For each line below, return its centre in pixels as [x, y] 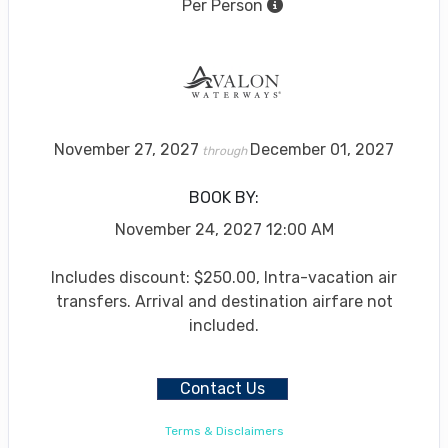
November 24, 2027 [188, 229]
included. [224, 325]
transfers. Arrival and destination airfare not [224, 301]
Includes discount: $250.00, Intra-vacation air [224, 277]
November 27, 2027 [126, 149]
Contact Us [222, 388]
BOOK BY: [224, 197]
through [224, 150]
